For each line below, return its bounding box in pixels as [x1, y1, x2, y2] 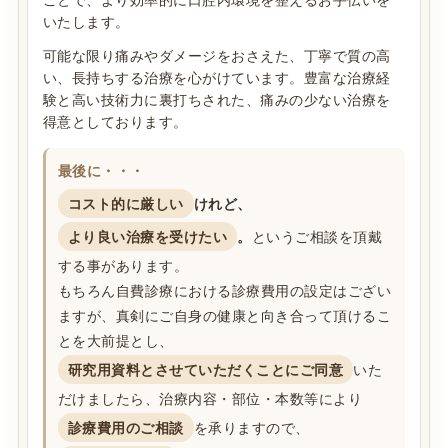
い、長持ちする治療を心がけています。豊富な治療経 [42, 67, 391, 88]
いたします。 [42, 11, 130, 32]
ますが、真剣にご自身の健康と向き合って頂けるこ [57, 305, 392, 326]
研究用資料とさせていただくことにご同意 [67, 359, 344, 380]
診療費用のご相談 [67, 417, 184, 438]
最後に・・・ [57, 160, 145, 181]
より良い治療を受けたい [67, 226, 228, 247]
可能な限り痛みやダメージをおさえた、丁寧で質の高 [42, 45, 391, 66]
